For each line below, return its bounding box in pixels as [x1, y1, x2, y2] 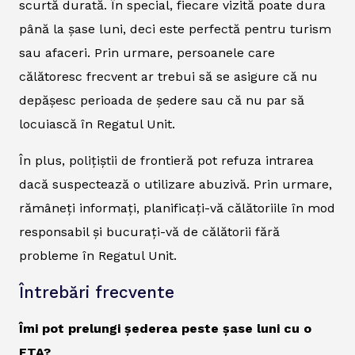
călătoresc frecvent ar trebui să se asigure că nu [19, 69, 318, 85]
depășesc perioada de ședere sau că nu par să [19, 93, 304, 109]
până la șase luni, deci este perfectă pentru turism [19, 21, 331, 37]
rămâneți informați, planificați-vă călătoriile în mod [19, 200, 335, 216]
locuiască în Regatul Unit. [19, 116, 175, 132]
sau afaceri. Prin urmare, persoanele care [19, 45, 275, 61]
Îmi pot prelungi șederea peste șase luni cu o [19, 321, 311, 337]
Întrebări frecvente [19, 283, 174, 303]
